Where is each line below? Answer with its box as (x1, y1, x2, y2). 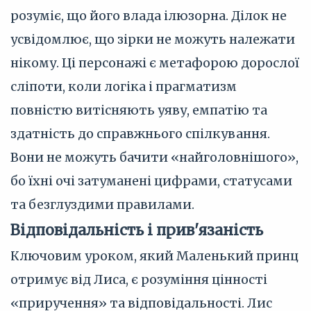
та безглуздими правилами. (10, 196, 194, 212)
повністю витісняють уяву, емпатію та (10, 102, 267, 118)
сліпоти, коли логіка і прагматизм (10, 78, 237, 94)
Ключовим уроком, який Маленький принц (10, 248, 299, 264)
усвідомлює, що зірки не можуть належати (10, 31, 295, 47)
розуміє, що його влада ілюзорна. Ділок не (10, 8, 287, 24)
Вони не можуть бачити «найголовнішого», (10, 149, 299, 165)
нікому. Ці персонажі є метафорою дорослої (10, 55, 299, 71)
